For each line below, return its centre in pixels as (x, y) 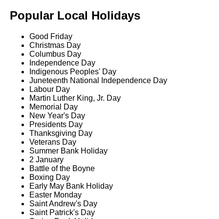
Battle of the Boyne (62, 169)
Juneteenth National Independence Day (98, 81)
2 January (46, 160)
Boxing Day (50, 177)
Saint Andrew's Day (63, 204)
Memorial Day (54, 107)
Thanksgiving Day (61, 133)
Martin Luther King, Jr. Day (75, 98)
